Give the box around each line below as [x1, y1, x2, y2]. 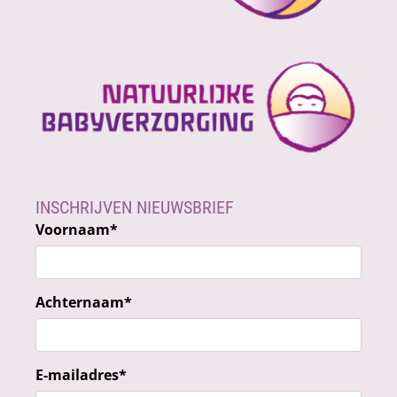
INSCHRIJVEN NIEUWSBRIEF [35, 197, 234, 219]
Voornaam [35, 220, 110, 240]
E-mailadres [35, 365, 119, 385]
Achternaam [35, 292, 124, 313]
